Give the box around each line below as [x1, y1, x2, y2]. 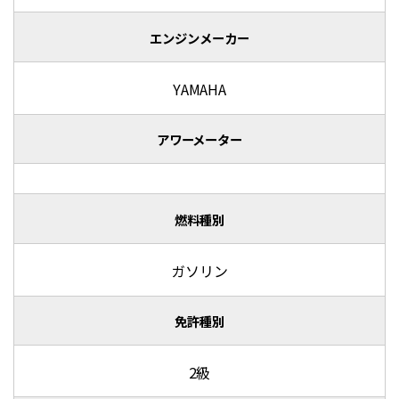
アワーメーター [156, 130, 243, 150]
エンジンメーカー [150, 28, 249, 47]
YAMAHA [172, 77, 227, 100]
